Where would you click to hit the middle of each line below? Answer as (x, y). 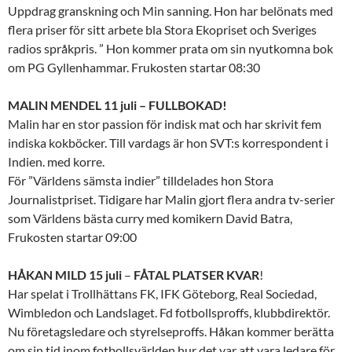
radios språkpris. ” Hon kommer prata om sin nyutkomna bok (170, 49)
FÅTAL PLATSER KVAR (196, 275)
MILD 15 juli (88, 275)
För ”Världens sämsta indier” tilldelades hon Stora (141, 181)
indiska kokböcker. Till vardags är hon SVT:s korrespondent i (168, 143)
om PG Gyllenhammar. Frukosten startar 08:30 (134, 68)
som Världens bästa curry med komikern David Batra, (150, 218)
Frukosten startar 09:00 (72, 237)
